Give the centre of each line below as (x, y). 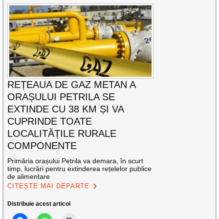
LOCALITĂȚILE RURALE (62, 133)
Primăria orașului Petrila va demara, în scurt (76, 161)
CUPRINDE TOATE (50, 121)
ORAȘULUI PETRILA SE (61, 97)
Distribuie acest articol (39, 204)
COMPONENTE (42, 145)
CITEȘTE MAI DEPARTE (49, 186)
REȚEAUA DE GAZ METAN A (72, 84)
